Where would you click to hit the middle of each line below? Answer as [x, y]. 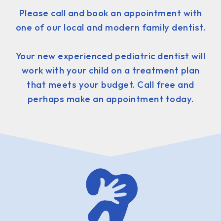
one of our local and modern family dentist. [110, 27]
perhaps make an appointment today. [110, 99]
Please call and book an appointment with [110, 13]
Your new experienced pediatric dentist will [110, 56]
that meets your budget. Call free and [110, 84]
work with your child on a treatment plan [110, 70]
